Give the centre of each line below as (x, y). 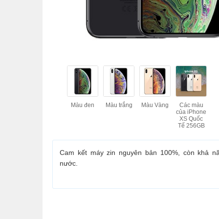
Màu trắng (119, 105)
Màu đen (83, 105)
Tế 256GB (191, 126)
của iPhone (191, 112)
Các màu (191, 105)
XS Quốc (191, 119)
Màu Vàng (155, 105)
